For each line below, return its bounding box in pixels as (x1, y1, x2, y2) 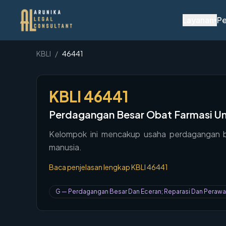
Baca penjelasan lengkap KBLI (49, 162, 147, 172)
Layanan (183, 15, 214, 25)
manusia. (49, 142, 82, 152)
